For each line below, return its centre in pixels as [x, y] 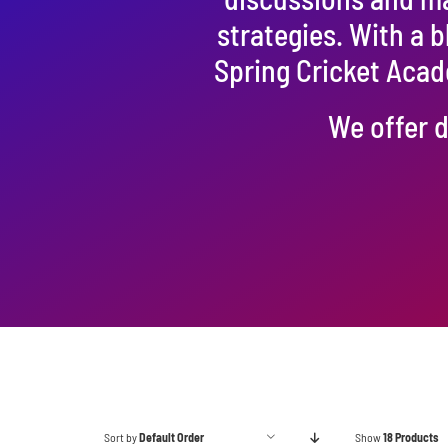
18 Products [410, 437]
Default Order [171, 437]
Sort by [121, 437]
